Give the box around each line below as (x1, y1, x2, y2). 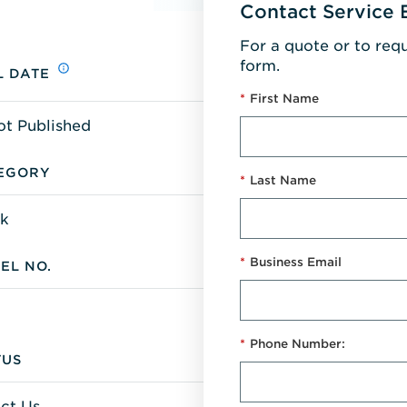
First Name (250, 91, 319, 105)
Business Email (250, 254, 342, 269)
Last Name (250, 173, 316, 187)
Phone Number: (250, 336, 345, 351)
